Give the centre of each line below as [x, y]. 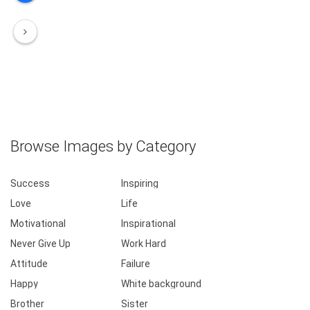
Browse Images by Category [103, 146]
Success [30, 183]
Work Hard [144, 243]
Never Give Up [40, 243]
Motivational [38, 223]
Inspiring [140, 183]
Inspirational [148, 223]
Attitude [29, 263]
